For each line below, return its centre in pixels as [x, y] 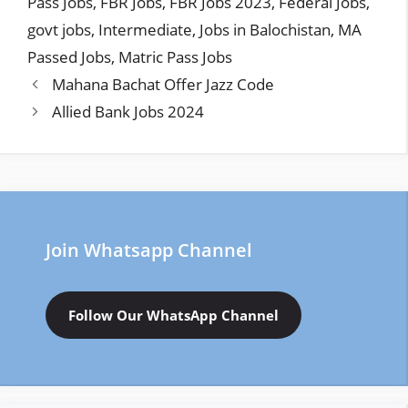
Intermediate [145, 30]
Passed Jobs [69, 57]
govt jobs [59, 30]
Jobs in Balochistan [265, 30]
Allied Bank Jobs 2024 [128, 112]
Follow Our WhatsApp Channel [173, 315]
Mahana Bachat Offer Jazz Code [163, 84]
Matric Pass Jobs [175, 57]
